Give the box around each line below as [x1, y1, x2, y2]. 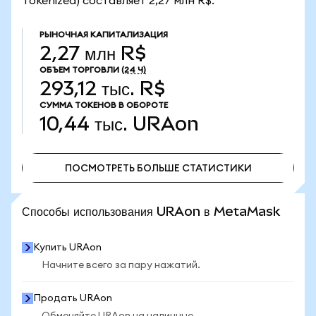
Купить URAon [33, 243, 102, 253]
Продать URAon [33, 293, 112, 303]
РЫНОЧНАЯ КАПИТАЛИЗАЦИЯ [39, 30, 168, 39]
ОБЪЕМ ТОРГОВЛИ [39, 66, 119, 74]
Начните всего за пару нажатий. [42, 260, 200, 270]
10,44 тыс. [39, 113, 128, 135]
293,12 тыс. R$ [39, 78, 165, 99]
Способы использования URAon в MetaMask [22, 204, 280, 219]
